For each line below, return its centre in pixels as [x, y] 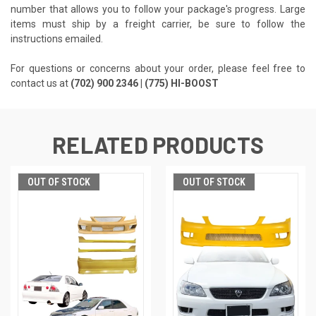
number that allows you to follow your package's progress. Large [158, 10]
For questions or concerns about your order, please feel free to [158, 69]
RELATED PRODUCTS [158, 145]
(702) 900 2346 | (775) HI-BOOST [145, 84]
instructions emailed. [57, 39]
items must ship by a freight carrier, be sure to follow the [158, 24]
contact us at [41, 84]
